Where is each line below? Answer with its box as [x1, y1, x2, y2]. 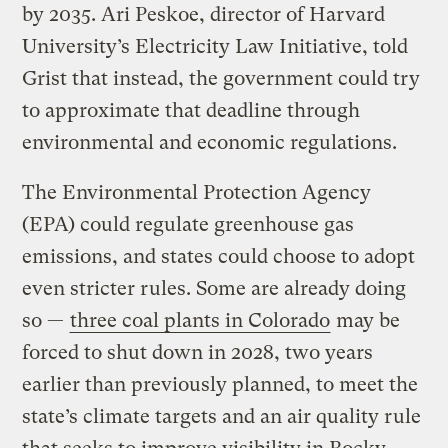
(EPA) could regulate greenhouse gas [22, 213, 355, 237]
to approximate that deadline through [22, 99, 361, 123]
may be [331, 309, 401, 333]
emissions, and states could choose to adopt [22, 245, 416, 269]
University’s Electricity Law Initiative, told [22, 35, 409, 59]
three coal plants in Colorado [70, 309, 331, 333]
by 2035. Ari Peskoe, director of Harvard [22, 3, 386, 27]
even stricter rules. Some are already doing [22, 277, 407, 301]
